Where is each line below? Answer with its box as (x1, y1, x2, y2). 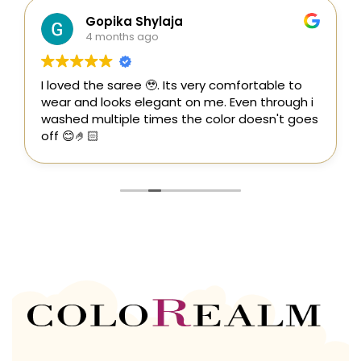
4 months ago (85, 29, 159, 45)
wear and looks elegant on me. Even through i (41, 93, 313, 110)
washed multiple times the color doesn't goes (41, 110, 318, 127)
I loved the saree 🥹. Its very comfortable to (41, 76, 302, 93)
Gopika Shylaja (85, 13, 183, 31)
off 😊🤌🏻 (41, 127, 99, 144)
